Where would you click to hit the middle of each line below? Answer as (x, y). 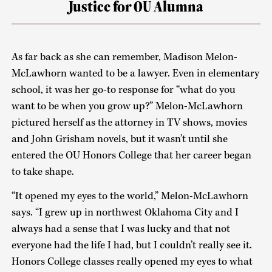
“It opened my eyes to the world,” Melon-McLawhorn (130, 196)
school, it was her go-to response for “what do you (123, 90)
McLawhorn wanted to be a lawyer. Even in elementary (135, 73)
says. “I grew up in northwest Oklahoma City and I (125, 213)
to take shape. (44, 172)
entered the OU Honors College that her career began (131, 155)
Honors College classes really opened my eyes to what (132, 262)
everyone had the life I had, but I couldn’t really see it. (131, 246)
